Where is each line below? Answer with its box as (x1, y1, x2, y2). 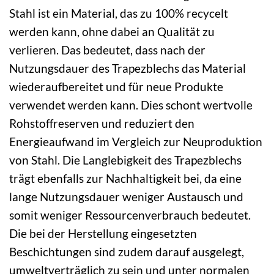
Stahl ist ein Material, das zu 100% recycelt (9, 6, 228, 21)
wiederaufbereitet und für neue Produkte (9, 80, 223, 94)
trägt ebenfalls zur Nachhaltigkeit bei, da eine (9, 171, 242, 186)
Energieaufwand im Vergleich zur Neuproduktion (9, 135, 262, 149)
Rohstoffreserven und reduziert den (9, 116, 194, 131)
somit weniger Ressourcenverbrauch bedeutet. (9, 208, 251, 223)
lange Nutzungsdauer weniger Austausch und (9, 190, 243, 204)
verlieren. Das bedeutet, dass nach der (9, 43, 206, 57)
